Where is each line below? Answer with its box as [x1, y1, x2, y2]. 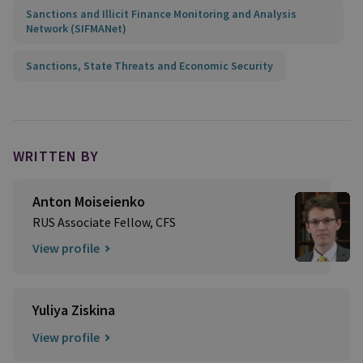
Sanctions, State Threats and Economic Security [26, 58, 273, 73]
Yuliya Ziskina [32, 301, 115, 320]
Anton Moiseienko [32, 192, 145, 211]
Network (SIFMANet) [26, 21, 126, 36]
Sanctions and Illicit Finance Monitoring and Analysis [26, 6, 297, 21]
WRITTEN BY [13, 147, 99, 165]
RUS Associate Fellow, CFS [32, 214, 176, 230]
